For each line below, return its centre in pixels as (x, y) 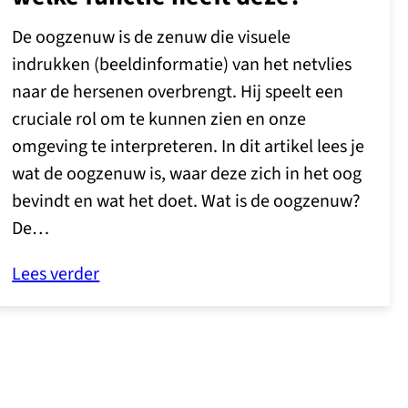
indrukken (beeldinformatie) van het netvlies (182, 65)
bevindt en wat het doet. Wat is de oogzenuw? (187, 202)
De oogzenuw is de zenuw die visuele (152, 38)
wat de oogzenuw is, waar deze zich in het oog (187, 174)
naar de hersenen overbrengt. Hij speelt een (178, 92)
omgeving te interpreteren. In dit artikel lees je (189, 147)
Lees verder (56, 275)
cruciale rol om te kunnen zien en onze (159, 120)
